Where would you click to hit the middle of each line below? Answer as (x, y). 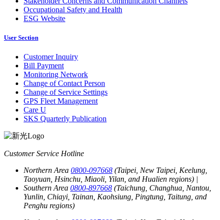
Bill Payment (44, 66)
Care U (35, 110)
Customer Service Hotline (44, 154)
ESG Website (44, 18)
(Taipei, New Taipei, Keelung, (160, 170)
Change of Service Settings (66, 92)
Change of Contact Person (64, 83)
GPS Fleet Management (61, 101)
